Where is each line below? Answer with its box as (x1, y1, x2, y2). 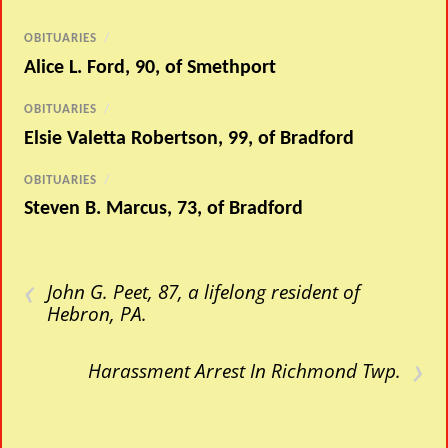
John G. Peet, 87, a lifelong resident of (47, 278, 361, 306)
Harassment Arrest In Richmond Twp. (87, 357, 401, 385)
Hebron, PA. (47, 300, 148, 328)
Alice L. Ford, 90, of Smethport (24, 58, 277, 79)
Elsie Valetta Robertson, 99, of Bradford (24, 128, 355, 149)
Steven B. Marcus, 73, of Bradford (24, 199, 304, 220)
